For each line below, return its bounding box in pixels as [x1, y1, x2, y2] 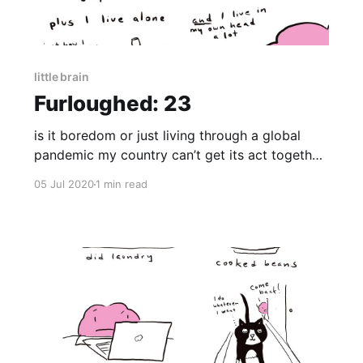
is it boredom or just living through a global [33, 127, 301, 144]
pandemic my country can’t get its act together [33, 147, 324, 164]
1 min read [95, 177, 147, 191]
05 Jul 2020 [33, 177, 94, 191]
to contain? [33, 166, 103, 183]
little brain [33, 70, 90, 84]
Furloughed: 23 [33, 91, 191, 117]
